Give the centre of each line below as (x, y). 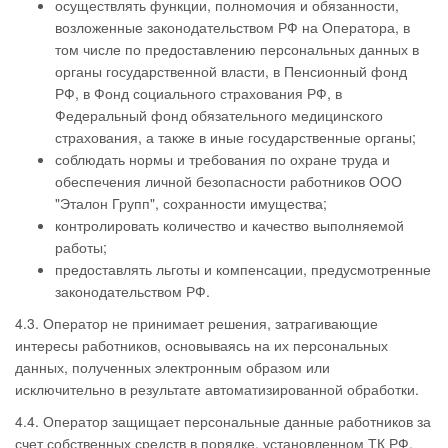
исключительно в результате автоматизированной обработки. (217, 389)
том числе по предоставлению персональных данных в (237, 49)
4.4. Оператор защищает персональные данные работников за (223, 421)
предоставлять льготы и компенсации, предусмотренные (243, 269)
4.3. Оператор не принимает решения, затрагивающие (196, 323)
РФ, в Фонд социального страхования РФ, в (198, 93)
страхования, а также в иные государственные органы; (235, 137)
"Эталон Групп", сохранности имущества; (191, 203)
